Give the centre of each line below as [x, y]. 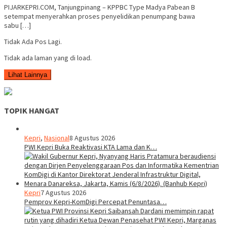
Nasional [57, 138]
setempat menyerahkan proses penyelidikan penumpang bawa [100, 16]
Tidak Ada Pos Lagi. [33, 41]
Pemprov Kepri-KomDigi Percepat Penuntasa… [96, 201]
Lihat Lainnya [28, 74]
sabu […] [17, 25]
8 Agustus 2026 [92, 138]
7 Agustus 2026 [63, 192]
